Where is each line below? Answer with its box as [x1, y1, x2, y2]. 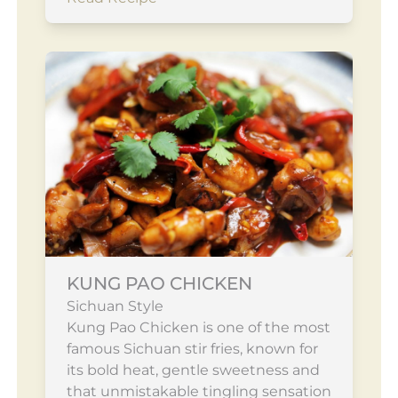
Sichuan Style [66, 297, 163, 314]
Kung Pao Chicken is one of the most [66, 318, 330, 336]
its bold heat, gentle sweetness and [66, 361, 320, 378]
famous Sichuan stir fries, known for [66, 339, 318, 357]
